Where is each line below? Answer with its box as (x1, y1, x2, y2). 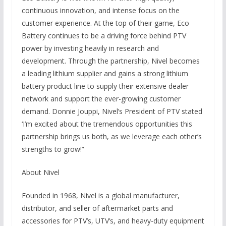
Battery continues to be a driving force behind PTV (21, 31, 186, 40)
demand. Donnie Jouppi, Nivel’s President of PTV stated (21, 106, 202, 116)
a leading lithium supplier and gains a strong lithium (21, 69, 188, 78)
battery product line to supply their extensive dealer (21, 81, 189, 91)
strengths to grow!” (21, 144, 84, 154)
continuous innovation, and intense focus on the (21, 6, 180, 15)
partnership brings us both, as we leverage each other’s (21, 132, 202, 141)
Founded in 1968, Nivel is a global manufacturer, (21, 191, 180, 200)
